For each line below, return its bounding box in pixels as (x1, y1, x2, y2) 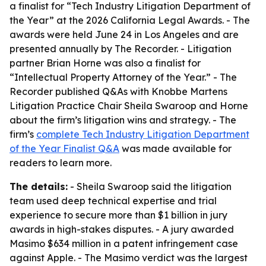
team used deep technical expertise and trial (9, 195, 217, 207)
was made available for (119, 142, 232, 154)
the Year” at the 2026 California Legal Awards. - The (9, 14, 250, 26)
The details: (9, 180, 68, 192)
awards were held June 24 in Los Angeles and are (9, 28, 239, 40)
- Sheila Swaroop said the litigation (68, 180, 232, 192)
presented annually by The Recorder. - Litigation (9, 43, 232, 55)
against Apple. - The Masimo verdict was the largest (9, 252, 248, 264)
